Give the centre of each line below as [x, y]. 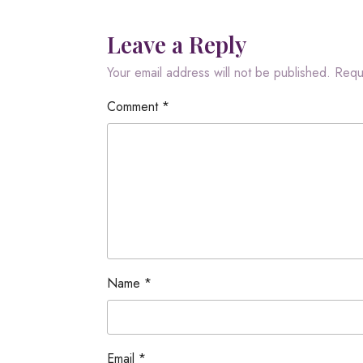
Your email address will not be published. [219, 73]
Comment [135, 107]
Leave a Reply [177, 44]
